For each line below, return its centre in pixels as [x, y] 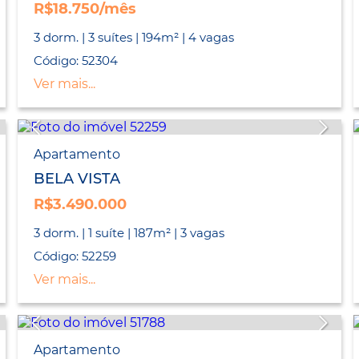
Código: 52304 [75, 61]
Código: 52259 [75, 256]
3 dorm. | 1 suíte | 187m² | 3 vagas [129, 233]
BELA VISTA [77, 179]
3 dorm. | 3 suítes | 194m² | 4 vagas [133, 38]
